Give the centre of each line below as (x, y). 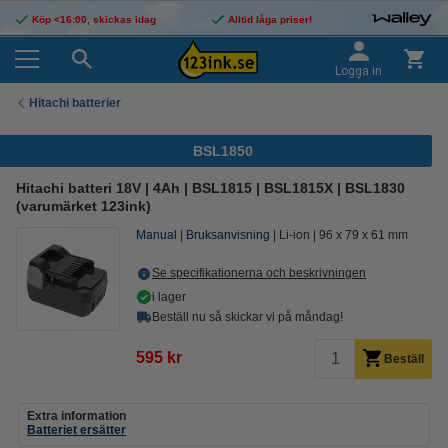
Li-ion (294, 235)
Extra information (76, 416)
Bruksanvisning (228, 235)
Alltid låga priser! (269, 19)
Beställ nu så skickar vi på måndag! (247, 317)
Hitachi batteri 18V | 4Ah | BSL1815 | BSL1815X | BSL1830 (210, 188)
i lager (169, 297)
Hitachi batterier (75, 102)
